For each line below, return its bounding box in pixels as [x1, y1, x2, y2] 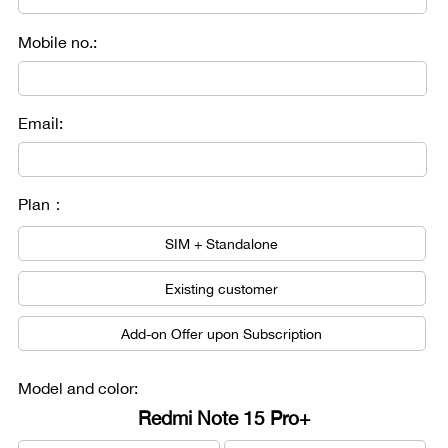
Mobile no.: [18, 33, 97, 51]
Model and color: [18, 379, 138, 397]
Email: [18, 114, 63, 132]
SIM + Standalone [165, 235, 279, 252]
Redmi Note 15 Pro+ [138, 407, 310, 429]
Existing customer [165, 280, 279, 297]
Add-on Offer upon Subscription [121, 325, 323, 342]
